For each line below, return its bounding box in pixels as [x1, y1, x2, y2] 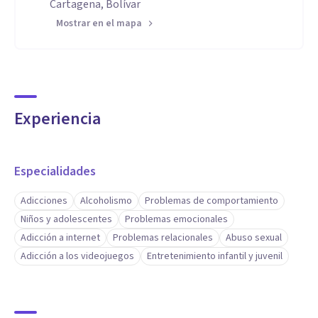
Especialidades [14, 163, 96, 180]
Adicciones [21, 194, 67, 208]
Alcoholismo [80, 194, 132, 208]
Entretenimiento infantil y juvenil [147, 249, 283, 263]
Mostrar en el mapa [56, 16, 142, 31]
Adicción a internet [21, 231, 100, 245]
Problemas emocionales [125, 212, 228, 226]
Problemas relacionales [113, 231, 213, 245]
